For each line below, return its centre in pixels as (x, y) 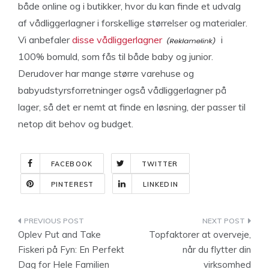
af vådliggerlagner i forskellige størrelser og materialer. (133, 23)
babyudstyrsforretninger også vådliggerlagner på (122, 90)
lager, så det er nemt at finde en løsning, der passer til (132, 107)
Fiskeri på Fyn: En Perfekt (71, 249)
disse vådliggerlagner (117, 40)
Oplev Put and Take (59, 234)
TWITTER (160, 164)
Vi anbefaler (45, 40)
